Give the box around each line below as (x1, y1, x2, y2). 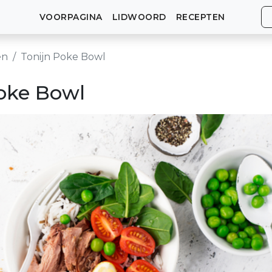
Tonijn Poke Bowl (21, 51, 106, 63)
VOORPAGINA (39, 12, 103, 22)
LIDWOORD (112, 12, 166, 22)
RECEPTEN (175, 12, 225, 22)
